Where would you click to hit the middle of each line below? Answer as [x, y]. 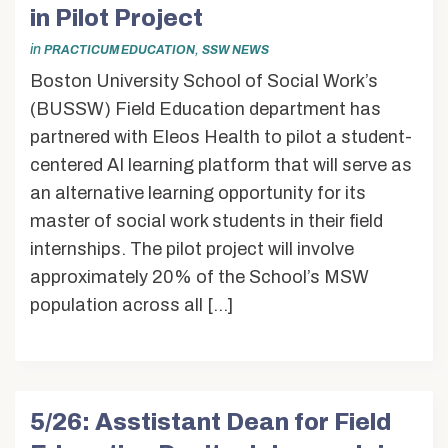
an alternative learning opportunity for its [198, 192]
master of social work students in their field [206, 220]
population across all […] [131, 304]
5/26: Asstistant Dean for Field [210, 421]
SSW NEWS [235, 50]
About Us [224, 29]
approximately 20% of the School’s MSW [199, 276]
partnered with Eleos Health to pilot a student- [221, 136]
